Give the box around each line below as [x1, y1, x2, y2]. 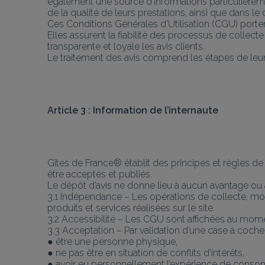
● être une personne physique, [47, 235, 177, 247]
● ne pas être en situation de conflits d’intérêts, [47, 247, 244, 258]
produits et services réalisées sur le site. [47, 202, 215, 214]
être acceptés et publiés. [47, 168, 152, 180]
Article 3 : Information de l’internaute [47, 104, 218, 116]
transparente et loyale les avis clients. [47, 40, 205, 52]
